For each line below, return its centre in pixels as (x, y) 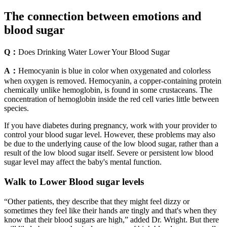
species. (16, 108)
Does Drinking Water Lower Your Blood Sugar (94, 52)
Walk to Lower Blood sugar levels (74, 182)
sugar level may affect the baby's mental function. (83, 162)
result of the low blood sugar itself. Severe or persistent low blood (109, 153)
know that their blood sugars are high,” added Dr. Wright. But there (111, 219)
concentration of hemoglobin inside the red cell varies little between (111, 99)
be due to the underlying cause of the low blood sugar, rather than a (111, 144)
